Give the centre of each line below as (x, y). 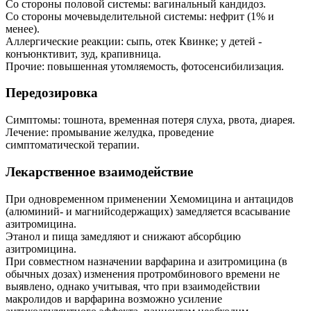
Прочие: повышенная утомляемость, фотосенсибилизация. (145, 66)
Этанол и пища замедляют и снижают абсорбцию (123, 236)
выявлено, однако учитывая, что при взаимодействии (133, 286)
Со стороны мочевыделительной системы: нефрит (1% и (140, 16)
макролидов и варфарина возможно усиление (114, 299)
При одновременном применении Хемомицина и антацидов (150, 199)
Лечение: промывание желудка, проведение (110, 133)
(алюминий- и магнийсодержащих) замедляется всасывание (148, 211)
